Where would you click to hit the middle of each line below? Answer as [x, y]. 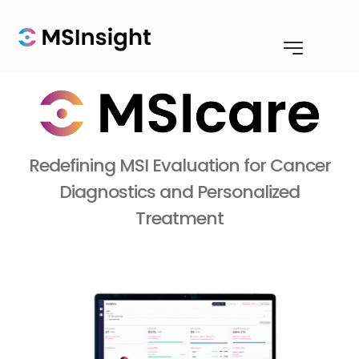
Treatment [179, 218]
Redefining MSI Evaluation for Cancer [179, 165]
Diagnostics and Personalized [179, 192]
